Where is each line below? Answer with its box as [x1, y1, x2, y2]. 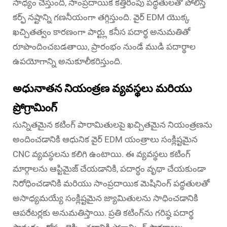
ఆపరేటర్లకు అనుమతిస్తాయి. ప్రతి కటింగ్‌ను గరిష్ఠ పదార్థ [13, 207, 194, 218]
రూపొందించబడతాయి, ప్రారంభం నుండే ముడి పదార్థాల [13, 41, 196, 52]
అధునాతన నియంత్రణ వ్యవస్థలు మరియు [13, 82, 192, 95]
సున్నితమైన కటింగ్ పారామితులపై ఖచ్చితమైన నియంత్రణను [13, 119, 212, 130]
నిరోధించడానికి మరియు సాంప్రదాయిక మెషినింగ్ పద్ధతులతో [13, 178, 210, 188]
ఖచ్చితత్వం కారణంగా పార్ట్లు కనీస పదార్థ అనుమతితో [13, 26, 191, 37]
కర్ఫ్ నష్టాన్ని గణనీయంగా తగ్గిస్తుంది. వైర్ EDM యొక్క [13, 12, 190, 22]
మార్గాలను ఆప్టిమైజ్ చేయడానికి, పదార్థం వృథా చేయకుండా [13, 163, 206, 174]
